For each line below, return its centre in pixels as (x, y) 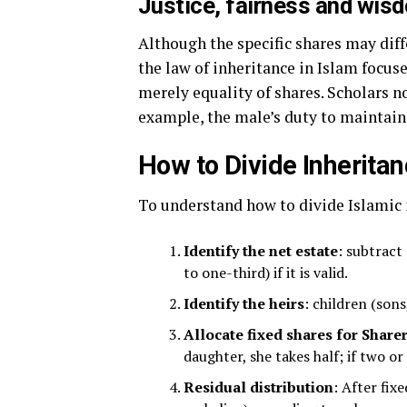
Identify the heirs (244, 303)
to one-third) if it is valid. (266, 273)
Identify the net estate (261, 251)
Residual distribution (258, 387)
